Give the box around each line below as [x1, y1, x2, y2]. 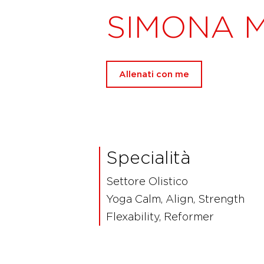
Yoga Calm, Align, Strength [106, 193, 245, 206]
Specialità [106, 147, 190, 169]
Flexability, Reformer [106, 210, 214, 223]
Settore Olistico [106, 175, 188, 188]
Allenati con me [119, 69, 189, 80]
